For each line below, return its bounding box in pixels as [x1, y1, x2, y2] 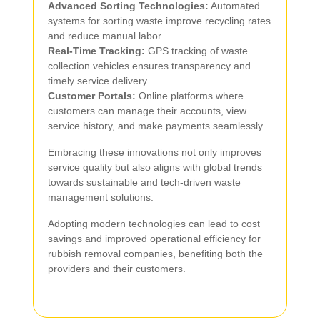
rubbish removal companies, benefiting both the [48, 248, 263, 260]
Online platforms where [136, 90, 244, 102]
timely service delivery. [48, 75, 149, 87]
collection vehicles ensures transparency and [48, 60, 251, 72]
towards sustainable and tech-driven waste [48, 176, 241, 189]
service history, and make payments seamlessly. [48, 120, 265, 132]
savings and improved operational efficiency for [48, 233, 261, 245]
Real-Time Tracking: [48, 45, 145, 57]
